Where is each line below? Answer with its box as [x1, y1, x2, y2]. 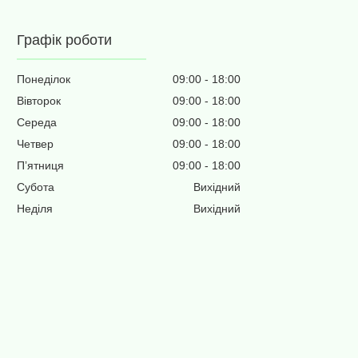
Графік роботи [17, 32, 113, 49]
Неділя [17, 202, 54, 216]
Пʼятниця [17, 159, 65, 173]
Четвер [17, 137, 54, 151]
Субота [17, 181, 55, 194]
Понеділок [17, 73, 71, 86]
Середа [17, 116, 58, 129]
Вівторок [17, 94, 62, 108]
